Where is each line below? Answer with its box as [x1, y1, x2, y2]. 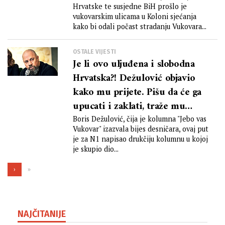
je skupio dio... [73, 144, 119, 154]
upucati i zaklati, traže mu [73, 98, 185, 116]
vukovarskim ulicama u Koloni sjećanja [73, 12, 196, 21]
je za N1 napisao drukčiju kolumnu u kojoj [73, 134, 208, 144]
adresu [73, 112, 101, 130]
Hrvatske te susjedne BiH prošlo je [73, 2, 187, 11]
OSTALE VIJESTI [73, 48, 116, 55]
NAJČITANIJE [18, 208, 66, 219]
